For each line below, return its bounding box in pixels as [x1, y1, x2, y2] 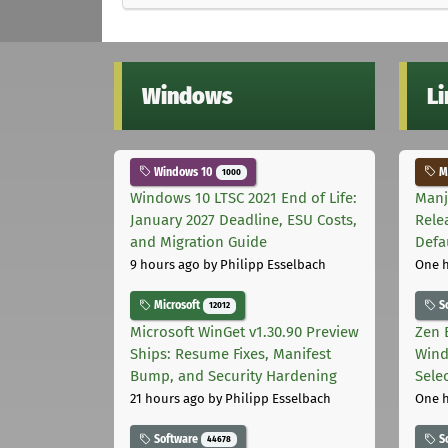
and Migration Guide [130, 233, 267, 252]
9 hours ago [130, 257, 200, 273]
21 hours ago [130, 391, 205, 407]
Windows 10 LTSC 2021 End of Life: [130, 189, 357, 208]
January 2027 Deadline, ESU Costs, [130, 211, 357, 230]
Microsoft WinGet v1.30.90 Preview [130, 323, 359, 342]
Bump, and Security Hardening [130, 367, 337, 386]
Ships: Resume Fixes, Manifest [130, 345, 331, 364]
